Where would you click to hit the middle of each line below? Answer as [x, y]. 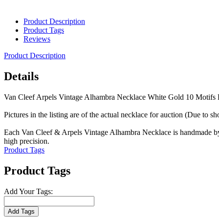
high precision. [27, 141]
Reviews [37, 39]
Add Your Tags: [28, 191]
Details [21, 77]
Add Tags [21, 211]
